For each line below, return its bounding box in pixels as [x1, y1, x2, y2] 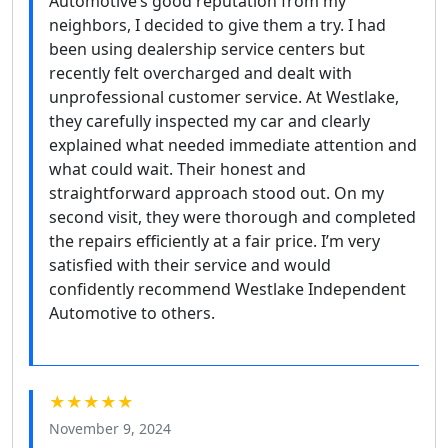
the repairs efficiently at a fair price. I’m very [49, 229, 380, 252]
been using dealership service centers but [49, 37, 365, 60]
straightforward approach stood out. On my [49, 181, 384, 204]
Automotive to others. [49, 301, 215, 324]
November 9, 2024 [49, 418, 171, 438]
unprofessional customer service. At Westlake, [49, 85, 399, 108]
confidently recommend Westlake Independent [49, 277, 406, 300]
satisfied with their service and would [49, 253, 331, 276]
